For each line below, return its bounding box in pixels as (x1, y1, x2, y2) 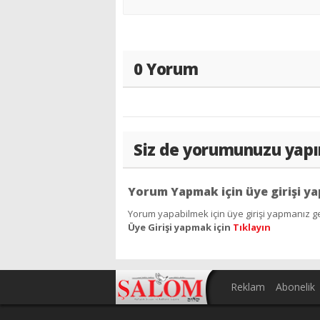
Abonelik (276, 280, 315, 294)
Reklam (231, 280, 265, 294)
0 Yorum (134, 57, 199, 79)
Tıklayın (232, 220, 271, 234)
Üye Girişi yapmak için (127, 220, 233, 234)
